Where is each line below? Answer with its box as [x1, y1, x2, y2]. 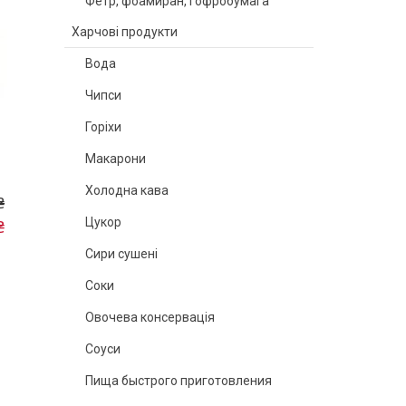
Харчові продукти [72, 24, 178, 39]
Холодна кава [85, 183, 169, 198]
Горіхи [85, 120, 121, 134]
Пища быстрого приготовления [85, 373, 272, 388]
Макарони [85, 151, 146, 166]
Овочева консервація [85, 310, 215, 324]
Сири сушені [85, 246, 158, 261]
